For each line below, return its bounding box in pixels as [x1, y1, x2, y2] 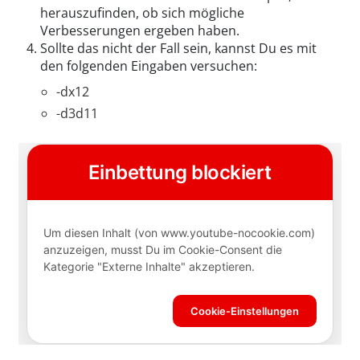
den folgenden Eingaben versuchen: [40, 57, 257, 76]
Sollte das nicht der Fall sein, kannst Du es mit [40, 39, 317, 58]
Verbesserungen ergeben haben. [40, 22, 239, 40]
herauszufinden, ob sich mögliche [40, 4, 244, 22]
